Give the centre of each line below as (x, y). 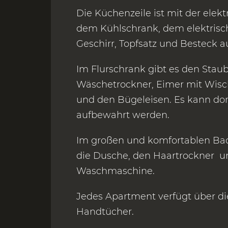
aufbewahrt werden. (123, 115)
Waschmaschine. (116, 171)
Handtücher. (105, 212)
